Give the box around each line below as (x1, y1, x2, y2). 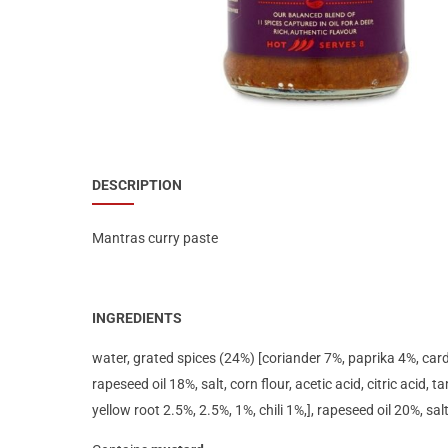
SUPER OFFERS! (81, 67, 183, 84)
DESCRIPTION (92, 177, 182, 193)
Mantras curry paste (92, 229, 218, 246)
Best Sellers (81, 30, 153, 47)
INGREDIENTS (92, 309, 182, 326)
